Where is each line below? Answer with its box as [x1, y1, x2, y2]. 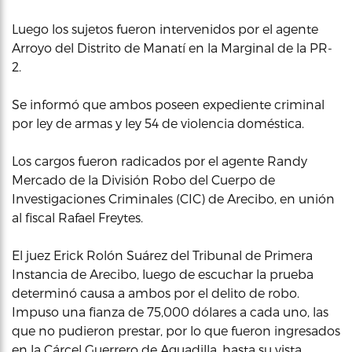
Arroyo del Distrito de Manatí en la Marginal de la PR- [12, 40, 332, 55]
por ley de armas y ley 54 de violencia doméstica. [12, 115, 304, 130]
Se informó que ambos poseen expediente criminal [12, 97, 324, 112]
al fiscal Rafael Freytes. [12, 210, 143, 225]
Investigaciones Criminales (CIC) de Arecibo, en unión [12, 191, 335, 206]
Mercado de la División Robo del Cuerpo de [12, 172, 275, 187]
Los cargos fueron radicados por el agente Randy [12, 153, 307, 168]
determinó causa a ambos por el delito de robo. [12, 285, 299, 300]
